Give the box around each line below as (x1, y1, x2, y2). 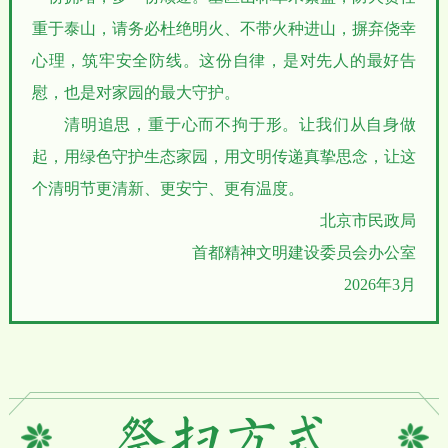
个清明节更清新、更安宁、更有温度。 (31, 180, 304, 198)
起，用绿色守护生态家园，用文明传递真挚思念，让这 (31, 148, 417, 166)
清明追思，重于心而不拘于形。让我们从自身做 (63, 116, 417, 134)
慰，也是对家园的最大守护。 (31, 84, 240, 102)
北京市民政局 (320, 212, 417, 230)
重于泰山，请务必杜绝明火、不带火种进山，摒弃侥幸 (31, 20, 417, 38)
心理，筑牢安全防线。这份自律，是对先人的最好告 (31, 52, 417, 70)
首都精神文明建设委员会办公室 (180, 244, 417, 262)
